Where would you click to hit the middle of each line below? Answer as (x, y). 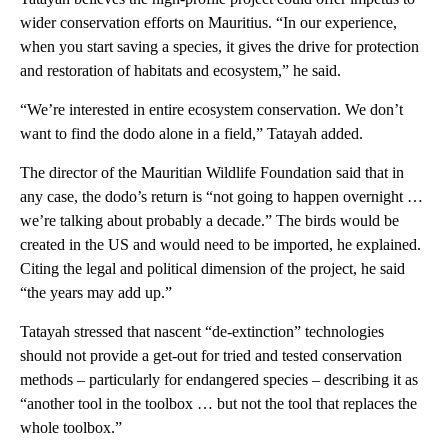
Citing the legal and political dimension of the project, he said (212, 268)
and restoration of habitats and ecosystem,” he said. (180, 70)
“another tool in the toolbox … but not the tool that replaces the (218, 403)
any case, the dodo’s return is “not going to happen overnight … (221, 196)
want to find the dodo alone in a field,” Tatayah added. (191, 133)
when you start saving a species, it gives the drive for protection (219, 46)
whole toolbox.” (71, 427)
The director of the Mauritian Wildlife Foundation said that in (212, 172)
